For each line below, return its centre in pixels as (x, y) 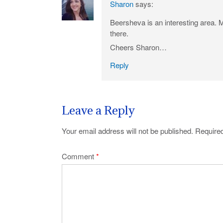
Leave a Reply (98, 110)
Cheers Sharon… (138, 47)
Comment (79, 156)
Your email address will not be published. (127, 131)
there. (119, 33)
